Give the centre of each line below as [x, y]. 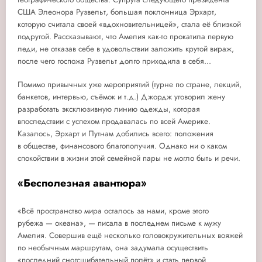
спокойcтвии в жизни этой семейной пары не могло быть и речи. [129, 158]
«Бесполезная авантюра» [82, 183]
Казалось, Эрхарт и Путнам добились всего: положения [116, 134]
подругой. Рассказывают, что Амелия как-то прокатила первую [125, 36]
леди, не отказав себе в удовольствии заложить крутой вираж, [126, 49]
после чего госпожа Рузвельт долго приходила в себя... [114, 61]
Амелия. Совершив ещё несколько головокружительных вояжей [130, 235]
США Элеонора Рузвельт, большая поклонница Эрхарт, [117, 12]
